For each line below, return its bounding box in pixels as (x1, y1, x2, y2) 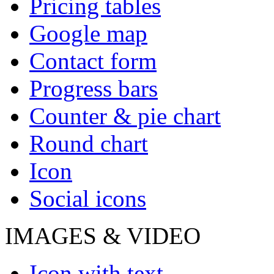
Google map (29, 20, 147, 47)
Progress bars (29, 75, 158, 102)
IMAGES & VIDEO (5, 223, 201, 250)
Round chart (29, 130, 148, 157)
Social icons (29, 185, 146, 212)
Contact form (29, 48, 157, 75)
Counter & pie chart (29, 103, 221, 130)
